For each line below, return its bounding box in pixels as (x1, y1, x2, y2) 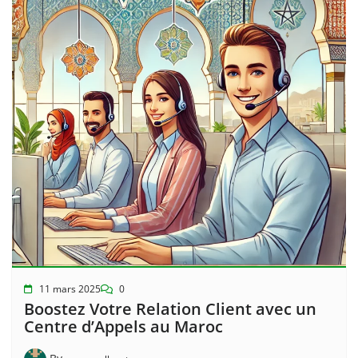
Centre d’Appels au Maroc (24, 316, 223, 338)
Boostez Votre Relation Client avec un (24, 298, 316, 320)
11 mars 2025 (39, 282, 101, 296)
